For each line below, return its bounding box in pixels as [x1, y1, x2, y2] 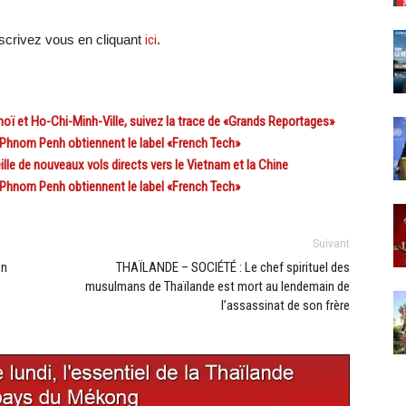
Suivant [313, 237, 350, 251]
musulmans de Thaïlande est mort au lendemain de [85, 278, 350, 295]
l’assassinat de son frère [221, 297, 350, 314]
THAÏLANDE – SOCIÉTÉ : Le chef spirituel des [116, 259, 350, 276]
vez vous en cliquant [20, 32, 145, 48]
